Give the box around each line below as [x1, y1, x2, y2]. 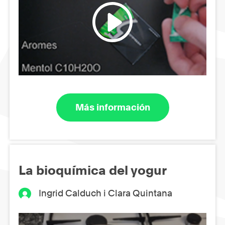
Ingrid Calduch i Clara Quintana [39, 187, 173, 198]
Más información [75, 102, 150, 113]
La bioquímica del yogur [19, 162, 167, 178]
